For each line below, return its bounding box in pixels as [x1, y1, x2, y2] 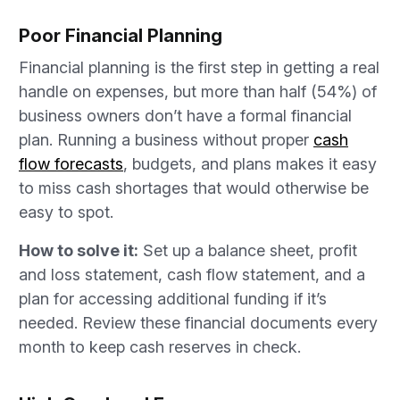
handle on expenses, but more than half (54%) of [19, 82, 377, 101]
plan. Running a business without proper [19, 130, 313, 149]
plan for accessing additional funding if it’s [19, 289, 327, 308]
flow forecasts [19, 154, 123, 173]
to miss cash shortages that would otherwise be [19, 179, 369, 197]
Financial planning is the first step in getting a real [19, 58, 379, 77]
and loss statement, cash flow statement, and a [19, 265, 365, 284]
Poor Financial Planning [19, 25, 222, 46]
